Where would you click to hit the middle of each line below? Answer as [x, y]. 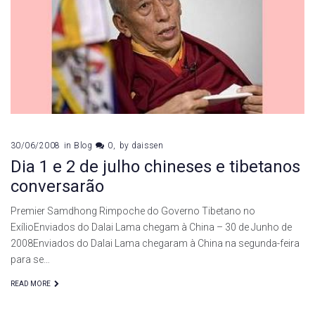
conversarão [57, 186]
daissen [148, 145]
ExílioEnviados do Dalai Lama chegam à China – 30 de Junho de [151, 227]
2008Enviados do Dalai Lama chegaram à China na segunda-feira [155, 243]
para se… [30, 259]
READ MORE [31, 283]
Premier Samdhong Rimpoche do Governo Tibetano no [133, 211]
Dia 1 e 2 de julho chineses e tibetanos [155, 166]
